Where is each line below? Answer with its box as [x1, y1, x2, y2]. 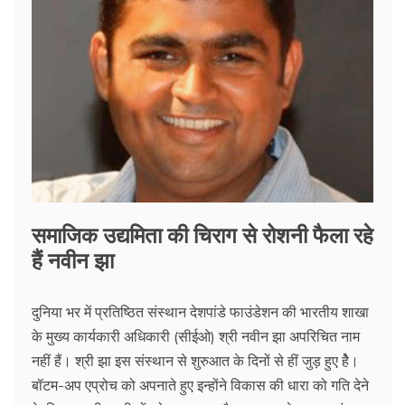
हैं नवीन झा [32, 242, 114, 276]
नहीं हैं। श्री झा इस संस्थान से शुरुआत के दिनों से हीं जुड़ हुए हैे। [32, 352, 359, 371]
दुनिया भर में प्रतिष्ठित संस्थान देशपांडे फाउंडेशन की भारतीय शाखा [32, 303, 369, 322]
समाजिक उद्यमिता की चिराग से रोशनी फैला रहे [32, 217, 373, 250]
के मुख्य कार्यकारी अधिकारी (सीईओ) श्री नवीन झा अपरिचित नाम [32, 327, 360, 346]
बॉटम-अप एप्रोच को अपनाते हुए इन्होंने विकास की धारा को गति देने [32, 376, 369, 395]
